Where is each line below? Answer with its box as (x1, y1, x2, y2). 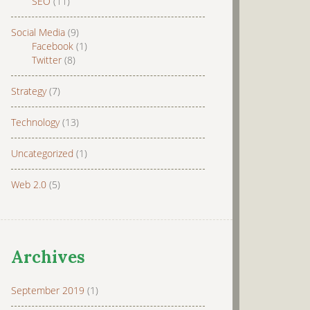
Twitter (32, 53, 62, 66)
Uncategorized (11, 147, 73, 160)
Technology (11, 116, 60, 129)
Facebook (32, 39, 73, 53)
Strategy (11, 84, 46, 98)
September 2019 (11, 284, 84, 297)
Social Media (11, 26, 65, 39)
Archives (11, 246, 85, 268)
